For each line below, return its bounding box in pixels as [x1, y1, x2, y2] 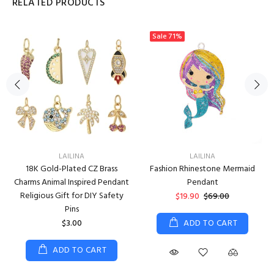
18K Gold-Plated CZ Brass [26, 162, 117, 176]
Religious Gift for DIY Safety [20, 189, 124, 203]
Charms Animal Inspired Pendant [14, 176, 129, 190]
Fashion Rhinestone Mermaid [150, 162, 255, 176]
